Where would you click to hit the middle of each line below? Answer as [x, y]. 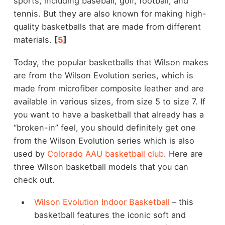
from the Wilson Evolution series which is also [104, 140]
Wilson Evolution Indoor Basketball [102, 202]
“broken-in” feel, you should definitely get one [104, 127]
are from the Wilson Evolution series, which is [103, 75]
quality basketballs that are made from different [107, 27]
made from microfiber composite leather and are [108, 88]
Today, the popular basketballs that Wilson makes [111, 62]
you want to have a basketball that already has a [108, 114]
